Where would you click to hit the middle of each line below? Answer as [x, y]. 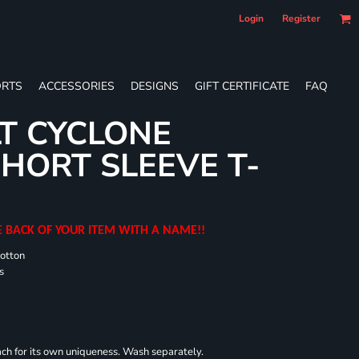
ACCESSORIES [77, 86]
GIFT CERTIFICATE [242, 86]
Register [301, 18]
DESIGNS [155, 86]
